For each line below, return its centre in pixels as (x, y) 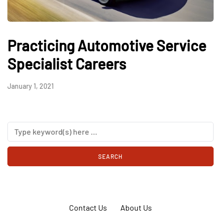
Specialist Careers (67, 63)
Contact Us (88, 207)
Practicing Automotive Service (107, 45)
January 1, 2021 (31, 86)
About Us (136, 207)
